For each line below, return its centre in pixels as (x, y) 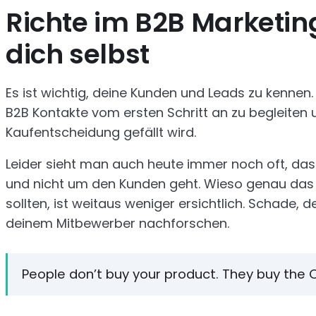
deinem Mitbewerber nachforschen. (117, 224)
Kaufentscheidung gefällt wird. (101, 132)
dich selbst (78, 55)
